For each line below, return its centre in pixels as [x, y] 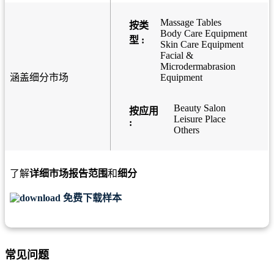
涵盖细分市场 [39, 78]
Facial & [176, 56]
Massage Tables [191, 23]
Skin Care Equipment [202, 45]
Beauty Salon [199, 108]
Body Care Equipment [203, 34]
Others [186, 130]
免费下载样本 [91, 198]
